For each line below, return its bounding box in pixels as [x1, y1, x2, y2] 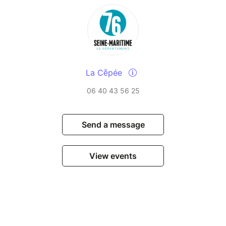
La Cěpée [85, 68, 125, 78]
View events [89, 151, 137, 161]
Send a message [81, 120, 145, 130]
